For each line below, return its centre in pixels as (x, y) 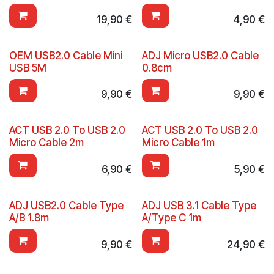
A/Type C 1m (171, 218)
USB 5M (28, 68)
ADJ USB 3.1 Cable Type (199, 206)
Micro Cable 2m (46, 143)
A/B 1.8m (29, 218)
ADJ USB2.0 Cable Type (66, 206)
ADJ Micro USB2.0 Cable (200, 55)
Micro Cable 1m (178, 143)
